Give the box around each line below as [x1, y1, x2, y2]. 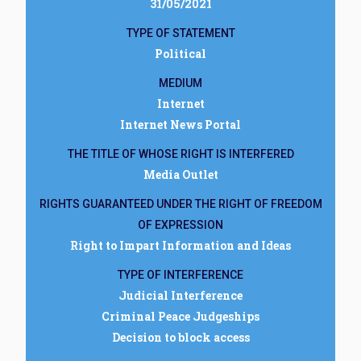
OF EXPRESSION [138, 218, 223, 231]
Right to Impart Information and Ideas [70, 238, 291, 253]
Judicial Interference [118, 288, 243, 303]
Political [155, 46, 206, 61]
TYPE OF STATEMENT [126, 27, 235, 39]
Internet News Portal [120, 117, 241, 132]
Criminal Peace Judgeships [102, 309, 259, 324]
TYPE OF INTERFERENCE [118, 268, 243, 281]
